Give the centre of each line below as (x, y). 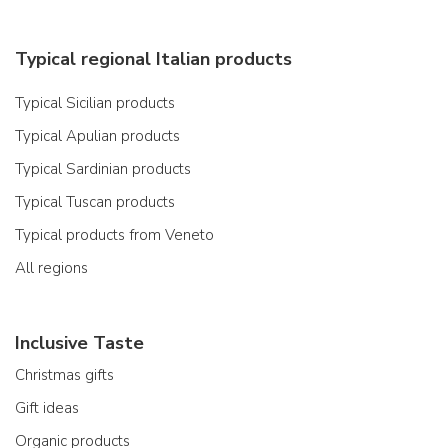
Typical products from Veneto (114, 235)
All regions (51, 268)
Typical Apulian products (97, 136)
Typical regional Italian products (153, 59)
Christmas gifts (64, 375)
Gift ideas (47, 408)
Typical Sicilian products (95, 103)
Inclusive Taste (79, 343)
